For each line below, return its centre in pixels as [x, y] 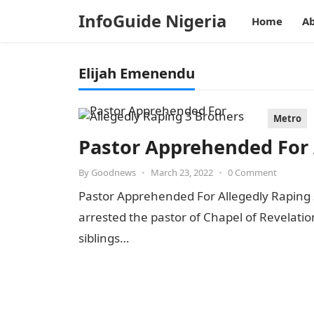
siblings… [104, 238]
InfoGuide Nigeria [152, 21]
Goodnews [114, 172]
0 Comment [252, 172]
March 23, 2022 [182, 172]
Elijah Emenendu [137, 73]
